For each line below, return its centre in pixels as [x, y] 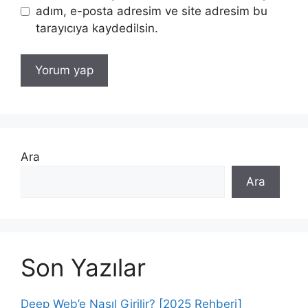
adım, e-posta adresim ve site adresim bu [151, 11]
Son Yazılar [83, 268]
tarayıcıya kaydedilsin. [97, 28]
